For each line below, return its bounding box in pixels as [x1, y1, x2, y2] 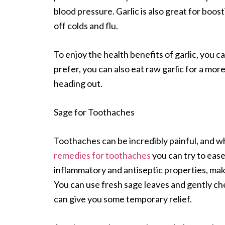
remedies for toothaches [54, 149, 151, 161]
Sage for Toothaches [54, 106, 135, 118]
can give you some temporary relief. [54, 193, 192, 204]
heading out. [54, 77, 102, 89]
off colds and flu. [54, 20, 118, 31]
